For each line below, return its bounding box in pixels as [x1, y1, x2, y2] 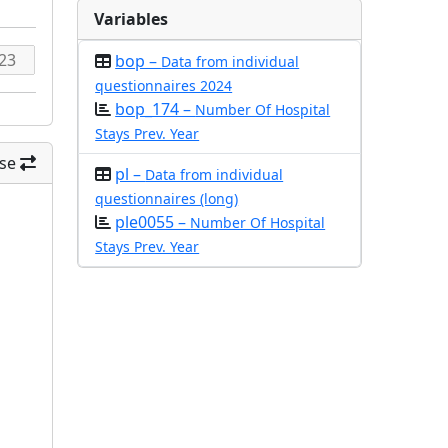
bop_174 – [115, 98, 196, 120]
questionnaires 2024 [95, 76, 233, 95]
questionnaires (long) [95, 189, 239, 208]
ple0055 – [115, 211, 191, 233]
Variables [94, 8, 169, 30]
